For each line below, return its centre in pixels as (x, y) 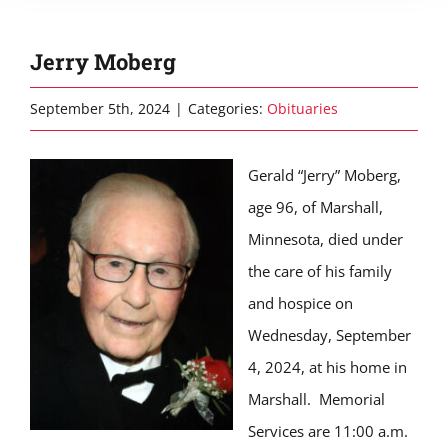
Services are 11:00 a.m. (328, 431)
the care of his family (320, 271)
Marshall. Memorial (316, 399)
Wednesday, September (329, 335)
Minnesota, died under (325, 239)
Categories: (227, 108)
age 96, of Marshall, (315, 207)
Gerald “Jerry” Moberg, (324, 175)
